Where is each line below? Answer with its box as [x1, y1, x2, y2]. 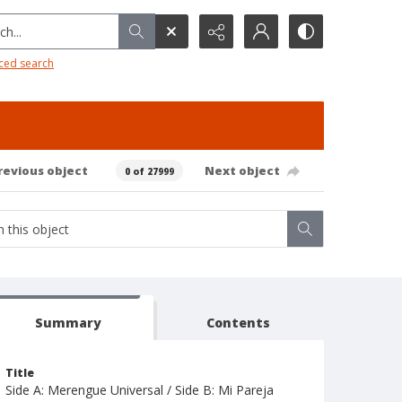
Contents [206, 314, 271, 331]
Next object [204, 162, 280, 179]
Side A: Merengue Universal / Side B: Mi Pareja [5, 381, 274, 398]
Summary [34, 314, 101, 331]
